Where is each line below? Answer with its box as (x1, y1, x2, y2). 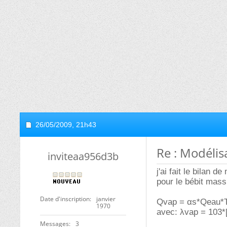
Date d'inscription (40, 195, 90, 203)
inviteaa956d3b (48, 149, 119, 163)
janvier (96, 195, 116, 203)
